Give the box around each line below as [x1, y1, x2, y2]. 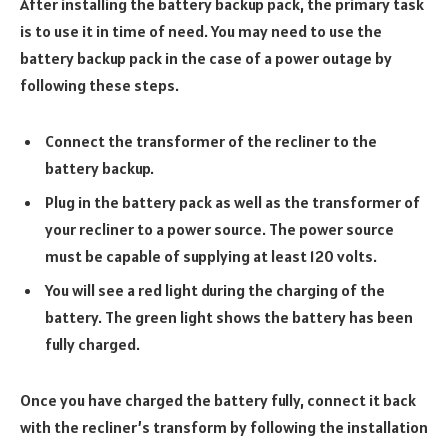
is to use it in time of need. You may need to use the [20, 21, 382, 42]
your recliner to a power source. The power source [45, 219, 394, 240]
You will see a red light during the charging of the [45, 280, 385, 301]
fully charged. [45, 334, 140, 355]
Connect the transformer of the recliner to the [45, 131, 377, 152]
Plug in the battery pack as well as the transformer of [45, 192, 420, 213]
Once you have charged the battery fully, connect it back [20, 389, 416, 410]
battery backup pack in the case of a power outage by [20, 48, 392, 69]
